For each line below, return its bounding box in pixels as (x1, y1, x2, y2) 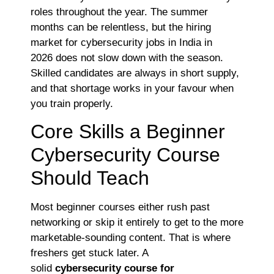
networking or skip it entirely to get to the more (31, 216, 243, 228)
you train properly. (31, 97, 119, 109)
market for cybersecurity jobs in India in (31, 36, 212, 48)
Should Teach (31, 166, 155, 189)
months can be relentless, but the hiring (31, 21, 211, 33)
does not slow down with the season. (56, 51, 223, 64)
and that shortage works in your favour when (31, 82, 234, 94)
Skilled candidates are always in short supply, (31, 67, 239, 79)
